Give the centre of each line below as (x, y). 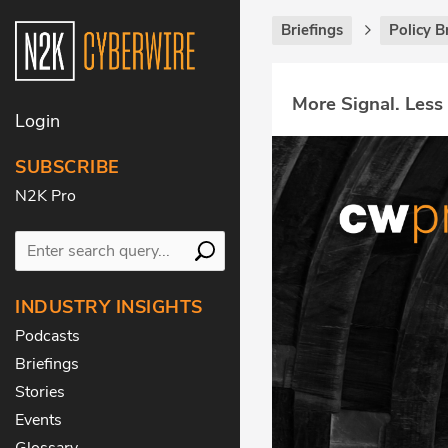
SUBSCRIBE (67, 166)
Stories (40, 391)
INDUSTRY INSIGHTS (109, 306)
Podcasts (47, 335)
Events (38, 419)
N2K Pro (45, 195)
